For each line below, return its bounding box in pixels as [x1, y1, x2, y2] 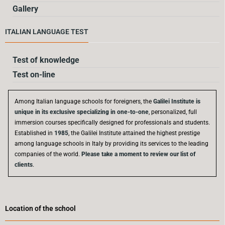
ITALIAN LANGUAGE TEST [5, 28, 88, 36]
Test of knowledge [13, 55, 79, 65]
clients [15, 161, 33, 169]
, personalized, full [149, 108, 197, 116]
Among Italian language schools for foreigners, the [15, 98, 152, 105]
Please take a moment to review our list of [81, 151, 195, 158]
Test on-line [13, 70, 55, 80]
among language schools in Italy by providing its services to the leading [15, 140, 208, 148]
